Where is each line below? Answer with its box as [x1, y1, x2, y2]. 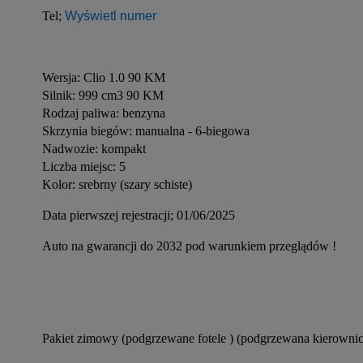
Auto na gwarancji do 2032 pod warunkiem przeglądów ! [42, 239, 336, 253]
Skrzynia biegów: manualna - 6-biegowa [42, 124, 250, 138]
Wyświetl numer [65, 9, 156, 23]
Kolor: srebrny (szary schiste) [42, 177, 192, 191]
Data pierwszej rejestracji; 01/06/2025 [42, 208, 235, 222]
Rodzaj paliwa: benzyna [42, 106, 165, 120]
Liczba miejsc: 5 [42, 160, 126, 173]
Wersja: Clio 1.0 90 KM [42, 70, 165, 84]
